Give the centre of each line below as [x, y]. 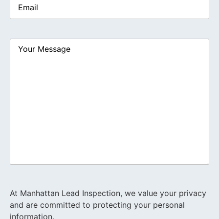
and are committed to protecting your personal [97, 205]
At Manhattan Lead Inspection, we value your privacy [108, 193]
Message [26, 50]
